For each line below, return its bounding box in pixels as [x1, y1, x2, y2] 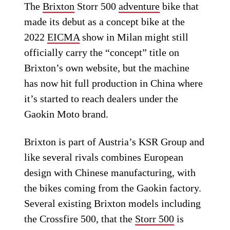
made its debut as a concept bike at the [24, 15, 185, 27]
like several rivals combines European [24, 151, 184, 163]
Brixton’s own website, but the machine [24, 62, 190, 73]
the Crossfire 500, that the [24, 213, 136, 224]
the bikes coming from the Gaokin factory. [24, 182, 202, 194]
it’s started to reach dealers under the [24, 92, 179, 104]
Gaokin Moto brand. [24, 108, 109, 120]
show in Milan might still [80, 31, 189, 43]
